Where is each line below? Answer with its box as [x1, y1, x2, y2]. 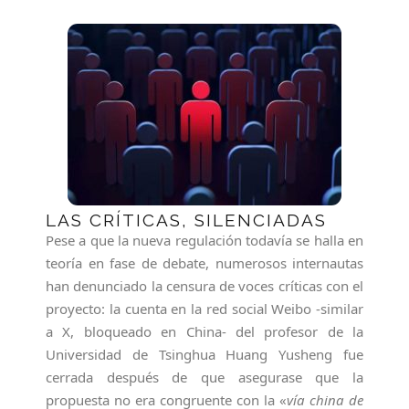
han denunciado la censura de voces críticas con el [46, 277, 363, 295]
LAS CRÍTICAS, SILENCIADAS [46, 210, 327, 230]
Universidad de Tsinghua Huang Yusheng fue [46, 345, 363, 363]
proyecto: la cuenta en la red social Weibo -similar [46, 299, 363, 318]
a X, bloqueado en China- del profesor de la [46, 322, 363, 341]
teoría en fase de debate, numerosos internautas [46, 254, 363, 272]
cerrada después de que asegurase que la [46, 368, 363, 386]
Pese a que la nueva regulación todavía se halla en [46, 231, 363, 249]
